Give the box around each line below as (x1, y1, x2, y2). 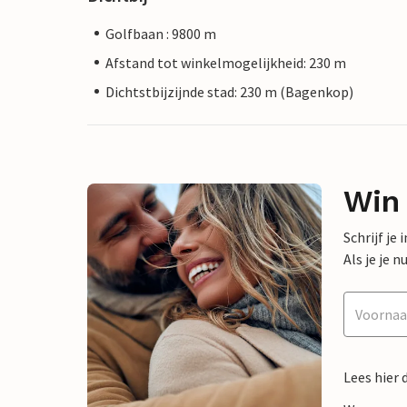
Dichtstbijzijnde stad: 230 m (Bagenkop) (105, 82, 353, 101)
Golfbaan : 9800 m (105, 24, 216, 43)
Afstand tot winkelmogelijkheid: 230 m (105, 53, 346, 72)
